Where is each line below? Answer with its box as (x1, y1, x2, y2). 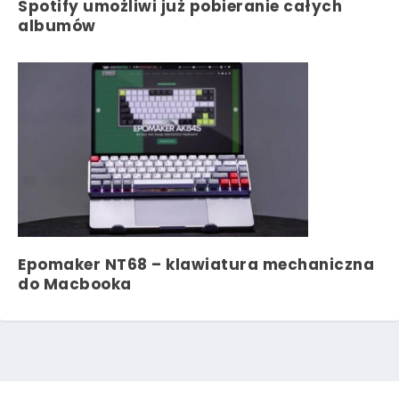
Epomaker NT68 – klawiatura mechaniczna (18, 253, 374, 275)
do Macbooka (18, 273, 132, 295)
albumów (18, 14, 96, 37)
